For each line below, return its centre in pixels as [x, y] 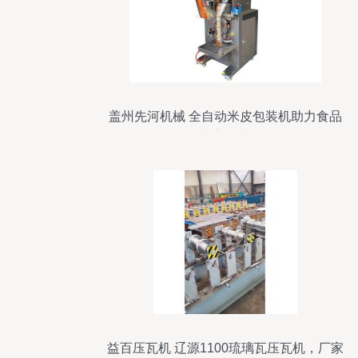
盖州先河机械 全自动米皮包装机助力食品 [225, 116]
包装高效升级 [225, 136]
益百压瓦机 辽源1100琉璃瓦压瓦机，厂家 [225, 348]
